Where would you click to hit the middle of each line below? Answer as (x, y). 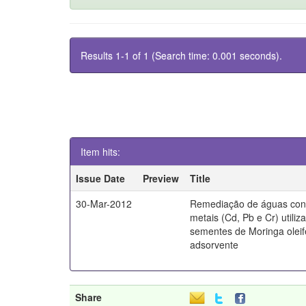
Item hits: (100, 152)
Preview (161, 178)
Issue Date (101, 178)
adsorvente (214, 245)
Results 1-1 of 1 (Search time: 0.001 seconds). (181, 55)
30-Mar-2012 (104, 204)
